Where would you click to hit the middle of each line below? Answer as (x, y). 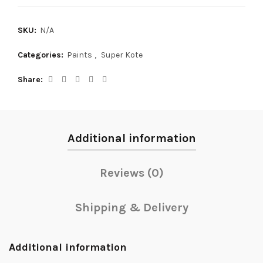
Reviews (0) (131, 173)
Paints (80, 55)
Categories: (42, 55)
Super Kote (122, 55)
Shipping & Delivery (131, 208)
